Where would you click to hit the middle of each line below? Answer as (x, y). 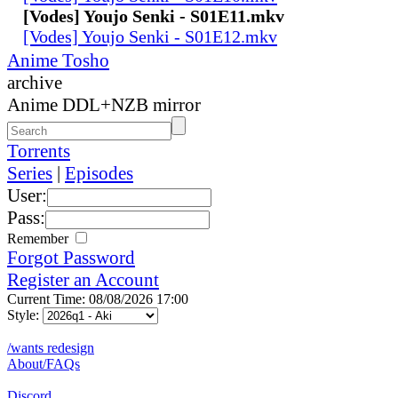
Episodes (99, 173)
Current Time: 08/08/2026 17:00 (98, 298)
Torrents (39, 151)
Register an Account (83, 279)
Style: (25, 314)
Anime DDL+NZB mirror (104, 104)
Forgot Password (71, 257)
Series (30, 173)
